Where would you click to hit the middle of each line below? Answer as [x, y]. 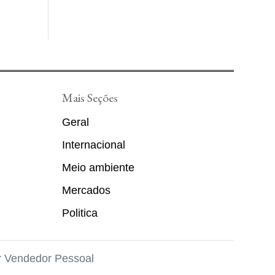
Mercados [86, 191]
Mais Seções [90, 98]
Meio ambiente [98, 168]
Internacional [94, 145]
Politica [80, 213]
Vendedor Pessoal [49, 259]
